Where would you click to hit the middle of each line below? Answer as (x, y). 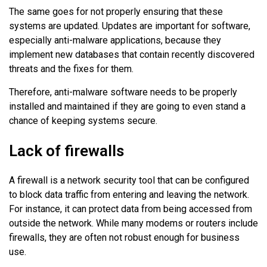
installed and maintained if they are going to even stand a (127, 107)
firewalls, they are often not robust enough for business (124, 238)
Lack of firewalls (66, 151)
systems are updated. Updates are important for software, (130, 26)
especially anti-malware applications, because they (115, 41)
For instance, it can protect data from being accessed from (131, 209)
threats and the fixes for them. (71, 69)
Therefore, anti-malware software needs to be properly (123, 92)
